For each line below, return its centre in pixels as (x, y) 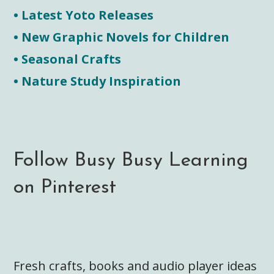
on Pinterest (65, 187)
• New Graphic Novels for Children (122, 37)
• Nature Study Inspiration (98, 81)
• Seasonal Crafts (68, 59)
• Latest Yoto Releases (84, 15)
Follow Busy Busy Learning (131, 161)
